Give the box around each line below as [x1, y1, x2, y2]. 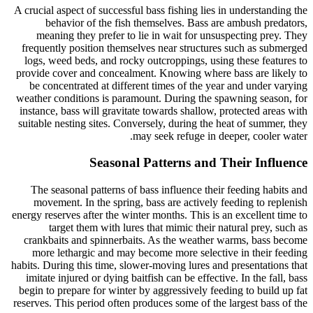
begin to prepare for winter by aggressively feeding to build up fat [19, 284, 307, 296]
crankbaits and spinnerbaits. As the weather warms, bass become [24, 233, 307, 246]
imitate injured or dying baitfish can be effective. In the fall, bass [26, 271, 307, 284]
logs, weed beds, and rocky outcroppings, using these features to [24, 54, 307, 66]
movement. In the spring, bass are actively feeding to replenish [34, 196, 307, 208]
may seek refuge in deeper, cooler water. [133, 129, 307, 142]
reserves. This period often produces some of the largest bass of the [13, 296, 307, 309]
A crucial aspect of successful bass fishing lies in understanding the [14, 3, 307, 16]
